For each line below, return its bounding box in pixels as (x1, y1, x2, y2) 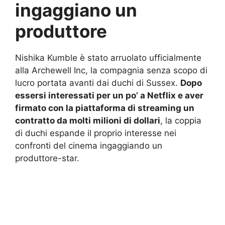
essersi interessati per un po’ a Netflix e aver (15, 90, 203, 100)
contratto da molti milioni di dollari (15, 116, 160, 126)
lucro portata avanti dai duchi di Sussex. (15, 78, 180, 88)
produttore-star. (15, 153, 79, 163)
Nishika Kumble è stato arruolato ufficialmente (15, 53, 201, 63)
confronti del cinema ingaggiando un (15, 141, 162, 151)
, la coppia (160, 116, 201, 126)
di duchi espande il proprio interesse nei (15, 128, 176, 138)
